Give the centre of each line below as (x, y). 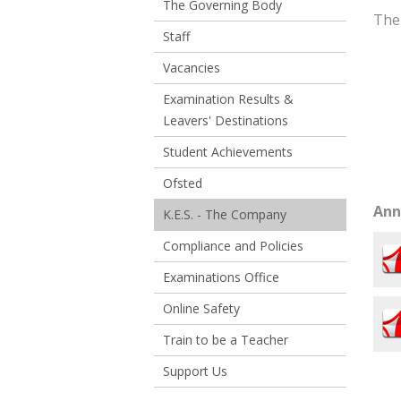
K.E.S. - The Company (225, 214)
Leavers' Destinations (226, 120)
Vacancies (192, 68)
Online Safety (201, 308)
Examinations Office (221, 277)
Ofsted (183, 183)
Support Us (195, 371)
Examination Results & (228, 99)
